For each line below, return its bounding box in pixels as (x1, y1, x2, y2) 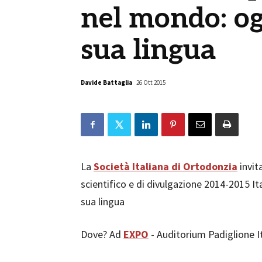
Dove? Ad (81, 227, 123, 241)
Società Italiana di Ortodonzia (94, 160, 237, 173)
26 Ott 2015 (136, 78, 166, 87)
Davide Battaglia (81, 78, 132, 87)
